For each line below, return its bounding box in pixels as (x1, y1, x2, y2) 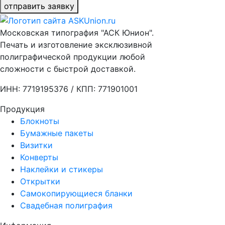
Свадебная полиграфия (20, 200, 113, 210)
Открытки (20, 176, 60, 186)
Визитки (20, 140, 53, 150)
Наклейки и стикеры (20, 164, 103, 174)
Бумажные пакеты (20, 128, 93, 138)
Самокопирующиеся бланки (20, 188, 133, 198)
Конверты (20, 152, 58, 162)
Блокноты (20, 116, 59, 126)
